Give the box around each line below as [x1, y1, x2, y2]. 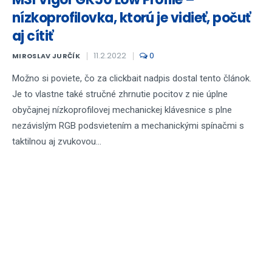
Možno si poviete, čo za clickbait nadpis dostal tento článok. [12, 73, 251, 84]
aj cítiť [12, 27, 53, 46]
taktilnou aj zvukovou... [12, 136, 101, 147]
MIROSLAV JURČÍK [12, 51, 80, 61]
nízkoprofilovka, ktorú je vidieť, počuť [12, 8, 251, 27]
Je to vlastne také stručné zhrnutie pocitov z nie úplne [12, 89, 228, 100]
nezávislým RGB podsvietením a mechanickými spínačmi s [12, 120, 244, 131]
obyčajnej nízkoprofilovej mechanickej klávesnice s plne [12, 104, 232, 115]
